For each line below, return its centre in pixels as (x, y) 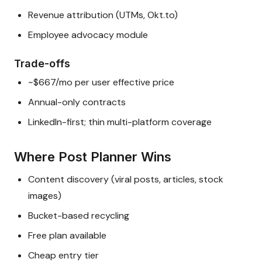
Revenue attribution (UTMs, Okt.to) (103, 15)
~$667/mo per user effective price (101, 82)
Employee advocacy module (88, 35)
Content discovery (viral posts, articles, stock (126, 180)
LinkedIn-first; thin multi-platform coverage (120, 122)
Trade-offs (42, 64)
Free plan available (67, 236)
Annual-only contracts (77, 102)
